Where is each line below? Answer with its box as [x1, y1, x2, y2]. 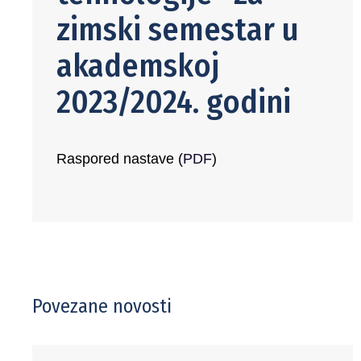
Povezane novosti [32, 295, 172, 317]
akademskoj [56, 47, 219, 85]
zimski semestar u [56, 10, 299, 49]
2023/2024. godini [56, 83, 291, 122]
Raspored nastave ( [56, 151, 183, 167]
